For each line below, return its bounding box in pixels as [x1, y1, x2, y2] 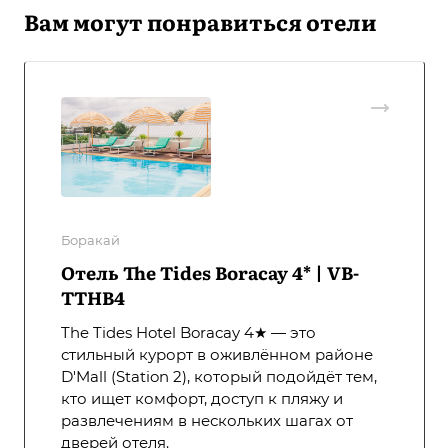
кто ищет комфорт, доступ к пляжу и [61, 389, 343, 409]
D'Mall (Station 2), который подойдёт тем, [61, 367, 377, 387]
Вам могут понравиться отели [24, 5, 377, 39]
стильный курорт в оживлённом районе [61, 345, 373, 365]
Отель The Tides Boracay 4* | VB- [61, 259, 359, 287]
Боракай [61, 232, 120, 249]
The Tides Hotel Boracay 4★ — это [61, 323, 316, 343]
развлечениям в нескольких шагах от [61, 411, 353, 431]
